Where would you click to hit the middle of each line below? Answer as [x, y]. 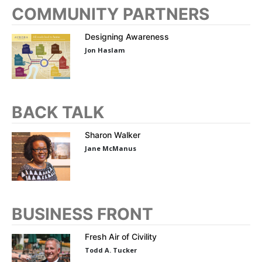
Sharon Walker [113, 135]
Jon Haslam [105, 50]
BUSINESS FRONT [82, 214]
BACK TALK [58, 113]
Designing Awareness [127, 36]
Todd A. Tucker [111, 250]
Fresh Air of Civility [121, 236]
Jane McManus [111, 149]
